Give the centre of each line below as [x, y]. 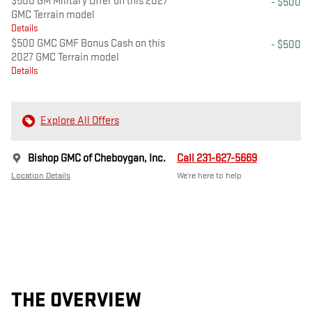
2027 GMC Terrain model [65, 58]
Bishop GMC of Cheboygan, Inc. [97, 159]
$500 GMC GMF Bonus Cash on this [88, 44]
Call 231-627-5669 [217, 159]
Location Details [41, 176]
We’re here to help [209, 176]
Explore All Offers [80, 121]
